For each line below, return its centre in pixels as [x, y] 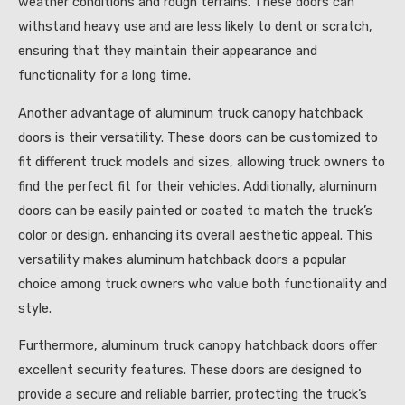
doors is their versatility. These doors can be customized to [198, 137]
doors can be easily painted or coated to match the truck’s [195, 210]
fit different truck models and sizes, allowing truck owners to [202, 161]
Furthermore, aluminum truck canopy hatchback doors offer [198, 346]
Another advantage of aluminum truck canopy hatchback [190, 113]
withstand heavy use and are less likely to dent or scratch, [195, 27]
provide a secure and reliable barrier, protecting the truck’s [193, 395]
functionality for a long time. [104, 75]
